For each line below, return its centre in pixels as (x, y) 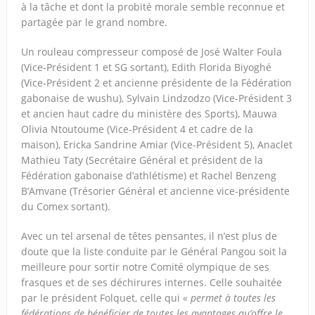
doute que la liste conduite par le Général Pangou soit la (154, 251)
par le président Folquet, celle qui (102, 297)
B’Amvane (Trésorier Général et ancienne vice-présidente (155, 191)
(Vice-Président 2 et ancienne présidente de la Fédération (156, 82)
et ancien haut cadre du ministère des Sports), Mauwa (149, 113)
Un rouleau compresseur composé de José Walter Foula (151, 51)
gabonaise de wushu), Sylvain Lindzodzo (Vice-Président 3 (156, 98)
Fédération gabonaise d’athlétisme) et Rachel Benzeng (148, 175)
